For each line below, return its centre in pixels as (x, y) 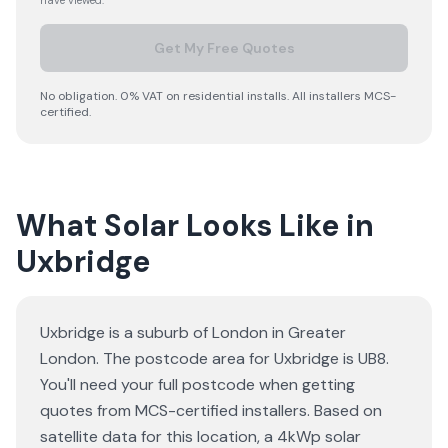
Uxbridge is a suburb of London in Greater (193, 332)
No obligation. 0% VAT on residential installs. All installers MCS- (218, 96)
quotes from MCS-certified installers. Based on (211, 410)
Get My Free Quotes (224, 48)
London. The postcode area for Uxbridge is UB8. (214, 358)
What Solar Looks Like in (195, 225)
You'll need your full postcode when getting (197, 384)
